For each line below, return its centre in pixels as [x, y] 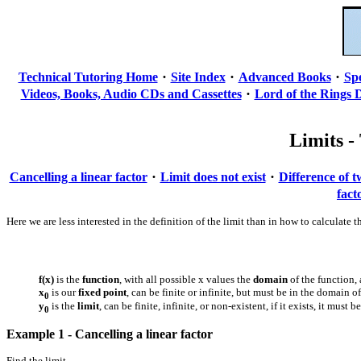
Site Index [198, 77]
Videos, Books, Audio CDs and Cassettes [131, 94]
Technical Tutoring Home [88, 77]
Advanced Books [284, 77]
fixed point [102, 292]
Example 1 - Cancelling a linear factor [110, 334]
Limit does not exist [213, 176]
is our [64, 292]
